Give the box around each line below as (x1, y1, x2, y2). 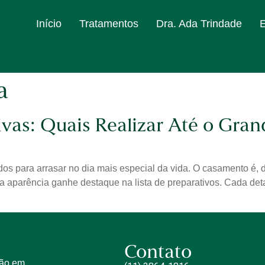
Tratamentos (79, 18, 138, 30)
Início (36, 18, 62, 30)
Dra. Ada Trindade (156, 18, 242, 30)
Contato (124, 244, 192, 263)
